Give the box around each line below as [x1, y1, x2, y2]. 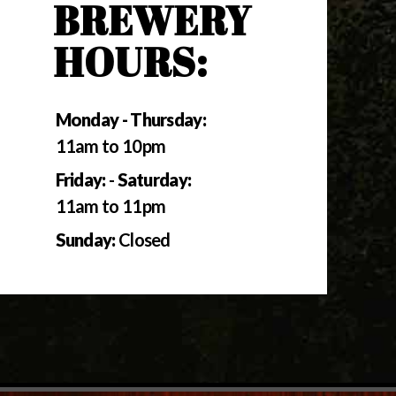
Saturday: [117, 169, 192, 191]
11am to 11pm [55, 195, 166, 217]
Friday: [55, 169, 106, 191]
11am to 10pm [55, 135, 166, 157]
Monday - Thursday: [55, 109, 206, 131]
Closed [115, 229, 171, 251]
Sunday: [55, 229, 116, 251]
